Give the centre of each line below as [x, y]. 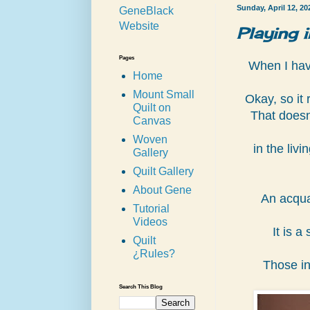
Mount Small [164, 95]
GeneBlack [146, 11]
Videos [150, 222]
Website [139, 26]
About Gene [162, 190]
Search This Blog [141, 287]
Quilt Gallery [163, 172]
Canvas [152, 121]
